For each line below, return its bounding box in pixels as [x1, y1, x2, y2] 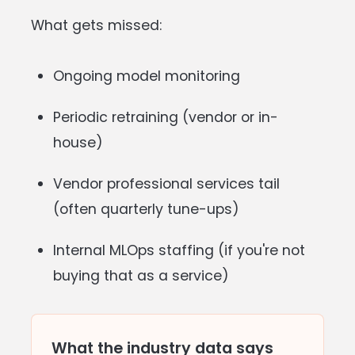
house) [53, 132, 103, 152]
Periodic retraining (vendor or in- [53, 107, 278, 127]
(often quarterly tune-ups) [53, 199, 239, 219]
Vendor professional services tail [53, 174, 280, 193]
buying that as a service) [53, 265, 229, 285]
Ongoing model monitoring [53, 66, 240, 86]
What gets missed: [31, 15, 162, 35]
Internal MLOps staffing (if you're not [53, 240, 305, 260]
